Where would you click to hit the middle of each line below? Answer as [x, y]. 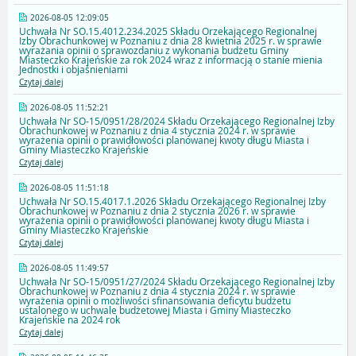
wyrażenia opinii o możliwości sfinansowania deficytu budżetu [155, 301]
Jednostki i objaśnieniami [74, 70]
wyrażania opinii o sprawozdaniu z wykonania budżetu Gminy [154, 50]
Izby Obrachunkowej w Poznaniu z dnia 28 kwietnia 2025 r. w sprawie [170, 41]
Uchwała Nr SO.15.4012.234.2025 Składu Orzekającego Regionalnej [168, 31]
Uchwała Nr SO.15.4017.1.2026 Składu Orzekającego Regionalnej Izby [172, 201]
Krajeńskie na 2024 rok [70, 320]
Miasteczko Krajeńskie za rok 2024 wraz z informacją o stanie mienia [171, 60]
